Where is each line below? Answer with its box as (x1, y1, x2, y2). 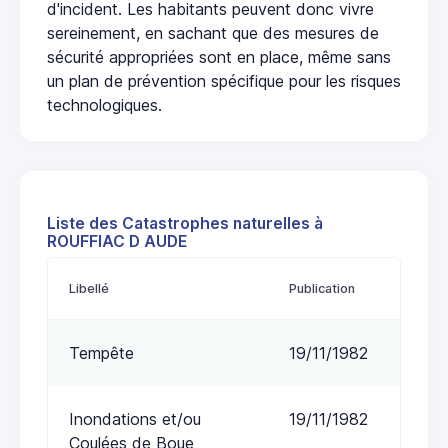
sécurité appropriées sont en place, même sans (47, 47, 391, 68)
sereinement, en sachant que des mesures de (47, 23, 379, 44)
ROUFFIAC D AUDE (47, 232, 187, 252)
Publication (289, 281, 355, 297)
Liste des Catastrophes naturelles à (47, 214, 323, 234)
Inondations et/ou (69, 409, 201, 430)
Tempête (69, 343, 134, 364)
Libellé (69, 281, 109, 297)
